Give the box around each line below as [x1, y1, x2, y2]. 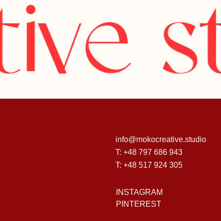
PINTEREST [116, 200, 161, 208]
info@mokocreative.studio [115, 135, 206, 144]
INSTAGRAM [116, 188, 163, 196]
